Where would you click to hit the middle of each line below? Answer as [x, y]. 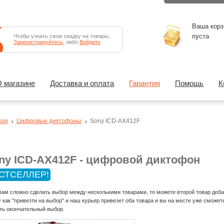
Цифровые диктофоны [49, 121]
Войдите [90, 42]
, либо [71, 42]
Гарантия [144, 83]
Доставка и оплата [82, 83]
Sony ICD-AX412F [115, 121]
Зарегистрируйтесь [38, 42]
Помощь [189, 83]
